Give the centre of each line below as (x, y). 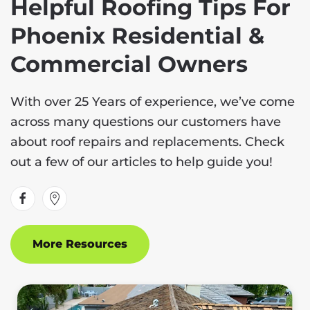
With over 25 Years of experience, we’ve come (153, 101)
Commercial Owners (129, 64)
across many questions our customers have (146, 121)
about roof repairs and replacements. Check (147, 142)
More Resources (80, 244)
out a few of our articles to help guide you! (142, 162)
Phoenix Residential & (137, 35)
